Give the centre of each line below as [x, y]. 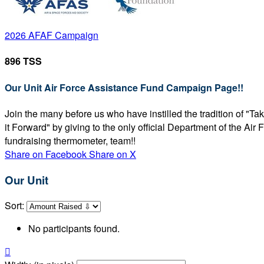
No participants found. [74, 229]
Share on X [113, 154]
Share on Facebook [46, 154]
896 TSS [23, 61]
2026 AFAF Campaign [52, 35]
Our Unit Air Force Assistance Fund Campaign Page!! [124, 87]
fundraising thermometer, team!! [70, 140]
